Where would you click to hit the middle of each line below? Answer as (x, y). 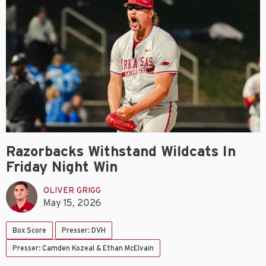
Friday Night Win (62, 168)
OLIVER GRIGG (72, 190)
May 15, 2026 (72, 203)
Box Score (29, 231)
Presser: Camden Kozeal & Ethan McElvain (83, 248)
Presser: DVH (84, 231)
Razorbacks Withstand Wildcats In (121, 152)
